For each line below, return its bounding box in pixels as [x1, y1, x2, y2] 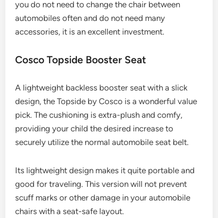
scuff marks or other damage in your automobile [15, 192, 191, 202]
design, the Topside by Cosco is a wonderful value [15, 96, 198, 106]
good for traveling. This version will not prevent [15, 179, 187, 189]
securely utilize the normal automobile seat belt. [15, 137, 189, 147]
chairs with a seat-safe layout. [15, 206, 125, 216]
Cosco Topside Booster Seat [15, 53, 146, 66]
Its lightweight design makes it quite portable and [15, 165, 195, 175]
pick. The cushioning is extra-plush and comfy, [15, 109, 183, 120]
